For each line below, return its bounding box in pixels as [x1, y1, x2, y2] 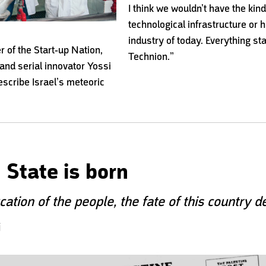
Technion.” [128, 49, 174, 63]
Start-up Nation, [34, 43, 103, 56]
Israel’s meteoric [32, 75, 105, 88]
